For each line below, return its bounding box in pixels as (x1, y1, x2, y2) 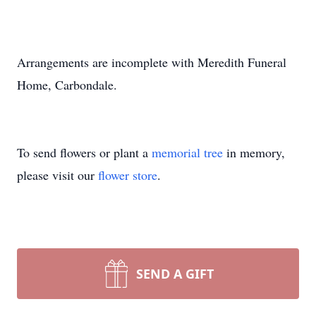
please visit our (17, 166, 98, 183)
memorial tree (152, 144, 223, 161)
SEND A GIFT (136, 265, 214, 282)
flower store (98, 166, 157, 183)
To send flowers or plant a (17, 144, 152, 161)
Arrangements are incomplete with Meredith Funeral (17, 54, 286, 71)
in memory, (223, 144, 285, 161)
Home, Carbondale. (17, 76, 117, 93)
